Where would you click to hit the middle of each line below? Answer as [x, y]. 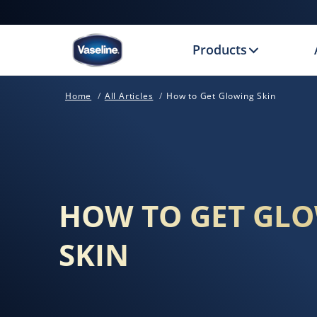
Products [220, 50]
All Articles [129, 96]
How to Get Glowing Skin [221, 96]
